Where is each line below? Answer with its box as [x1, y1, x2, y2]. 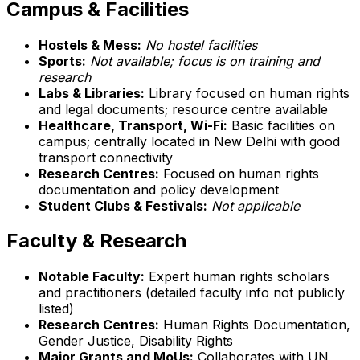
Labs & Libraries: [39, 84, 145, 101]
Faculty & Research [6, 229, 186, 253]
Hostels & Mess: [39, 36, 141, 53]
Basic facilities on [227, 117, 335, 133]
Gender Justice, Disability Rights [39, 333, 233, 350]
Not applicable [211, 197, 300, 214]
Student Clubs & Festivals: [39, 197, 207, 214]
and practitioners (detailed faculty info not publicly [39, 284, 345, 301]
